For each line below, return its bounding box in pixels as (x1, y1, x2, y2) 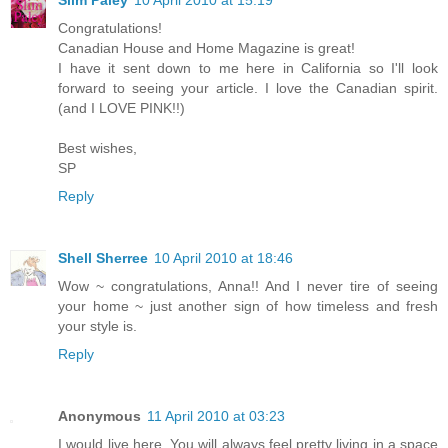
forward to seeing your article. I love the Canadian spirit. (58, 79, 438, 96)
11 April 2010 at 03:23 (147, 407, 285, 424)
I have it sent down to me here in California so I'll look (58, 59, 438, 76)
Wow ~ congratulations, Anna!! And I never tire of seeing (58, 277, 438, 294)
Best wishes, (58, 139, 137, 156)
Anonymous (58, 407, 141, 424)
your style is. (58, 317, 137, 334)
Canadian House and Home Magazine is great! (58, 39, 355, 56)
